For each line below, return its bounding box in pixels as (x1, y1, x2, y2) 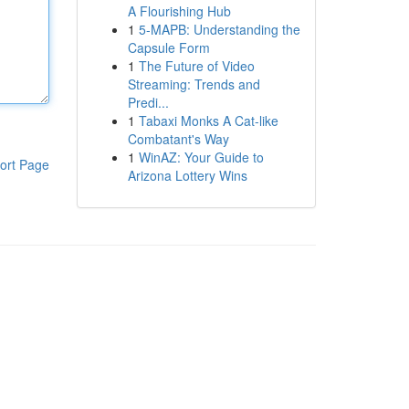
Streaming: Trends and (127, 75, 260, 93)
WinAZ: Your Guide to (138, 148, 264, 166)
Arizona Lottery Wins (127, 166, 247, 184)
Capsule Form (127, 38, 210, 57)
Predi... (127, 93, 169, 111)
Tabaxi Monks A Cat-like (138, 111, 278, 130)
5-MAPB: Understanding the (138, 20, 300, 38)
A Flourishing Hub (127, 2, 231, 20)
